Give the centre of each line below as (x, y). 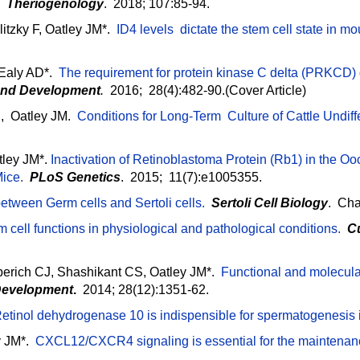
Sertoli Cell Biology (270, 203)
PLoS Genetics (75, 178)
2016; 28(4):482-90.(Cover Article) (205, 91)
